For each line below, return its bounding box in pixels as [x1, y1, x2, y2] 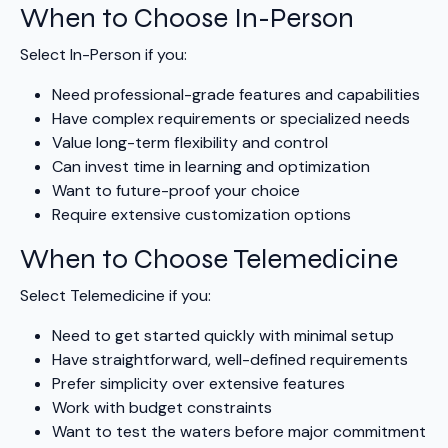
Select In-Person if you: [20, 44, 187, 66]
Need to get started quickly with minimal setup [52, 325, 394, 347]
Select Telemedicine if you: [20, 285, 211, 307]
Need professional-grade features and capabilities [52, 84, 420, 106]
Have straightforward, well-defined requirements [52, 349, 408, 371]
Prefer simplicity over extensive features [52, 373, 345, 395]
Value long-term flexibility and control [52, 132, 328, 154]
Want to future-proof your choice [52, 180, 300, 202]
